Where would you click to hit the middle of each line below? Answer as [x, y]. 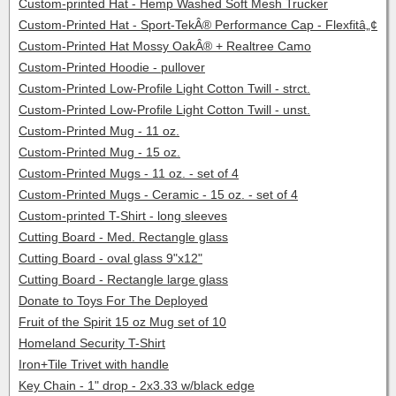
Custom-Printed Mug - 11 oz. [99, 131]
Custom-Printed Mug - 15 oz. [99, 152]
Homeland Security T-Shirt [92, 343]
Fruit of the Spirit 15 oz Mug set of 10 [122, 322]
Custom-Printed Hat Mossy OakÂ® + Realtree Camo [165, 46]
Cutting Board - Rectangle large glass [123, 279]
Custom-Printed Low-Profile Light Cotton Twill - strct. [164, 88]
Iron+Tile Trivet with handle [94, 364]
